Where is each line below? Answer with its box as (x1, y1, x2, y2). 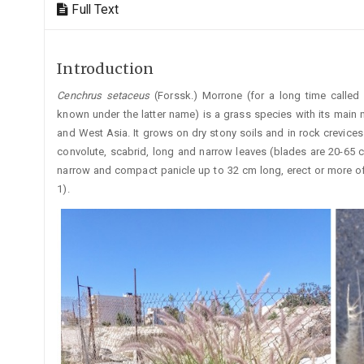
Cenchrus (57, 89, 106, 102)
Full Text (71, 2, 119, 17)
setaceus (106, 89, 150, 102)
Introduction (57, 58, 154, 78)
